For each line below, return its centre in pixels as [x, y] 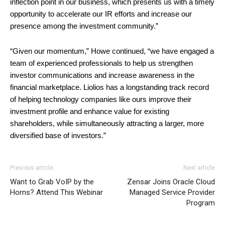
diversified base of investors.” [58, 135]
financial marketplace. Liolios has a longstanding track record [109, 87]
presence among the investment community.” [84, 26]
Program [201, 203]
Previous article [32, 167]
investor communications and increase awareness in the [102, 75]
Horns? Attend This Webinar [57, 192]
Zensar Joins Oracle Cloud [171, 182]
